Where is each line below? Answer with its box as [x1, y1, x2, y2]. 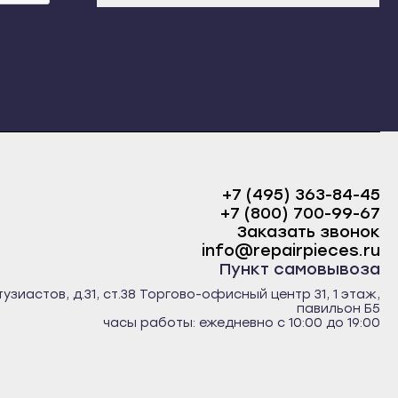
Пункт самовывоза [219, 259, 380, 279]
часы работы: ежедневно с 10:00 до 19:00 [103, 315, 380, 330]
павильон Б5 [297, 301, 380, 316]
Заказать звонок [237, 222, 380, 242]
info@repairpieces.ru [202, 241, 380, 260]
